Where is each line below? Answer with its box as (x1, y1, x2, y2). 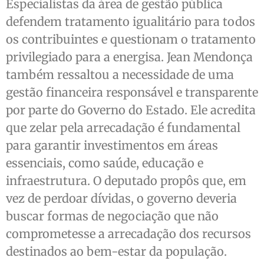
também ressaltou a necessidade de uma (6, 67, 234, 82)
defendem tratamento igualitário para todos (6, 14, 255, 29)
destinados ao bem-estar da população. (6, 243, 227, 259)
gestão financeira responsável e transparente (6, 84, 258, 100)
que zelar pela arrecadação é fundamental (6, 120, 240, 135)
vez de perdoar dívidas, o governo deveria (6, 190, 237, 206)
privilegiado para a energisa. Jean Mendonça (6, 49, 253, 64)
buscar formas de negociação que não (6, 208, 219, 223)
